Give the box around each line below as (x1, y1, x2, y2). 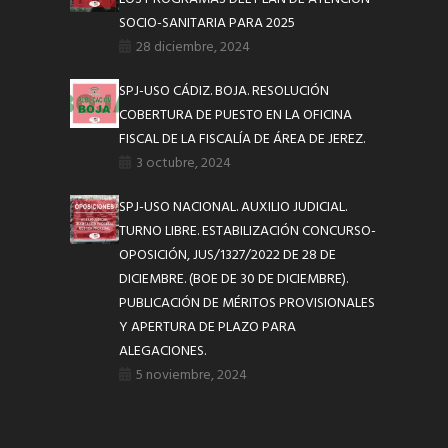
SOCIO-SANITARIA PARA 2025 (119, 12, 296, 36)
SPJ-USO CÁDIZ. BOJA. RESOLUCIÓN (119, 80, 330, 104)
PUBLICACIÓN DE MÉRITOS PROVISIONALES (119, 292, 376, 316)
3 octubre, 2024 (136, 152, 232, 176)
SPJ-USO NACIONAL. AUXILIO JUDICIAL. (119, 196, 348, 220)
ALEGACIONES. (119, 340, 207, 364)
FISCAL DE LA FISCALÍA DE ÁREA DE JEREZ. (119, 128, 366, 152)
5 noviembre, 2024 (136, 364, 248, 388)
